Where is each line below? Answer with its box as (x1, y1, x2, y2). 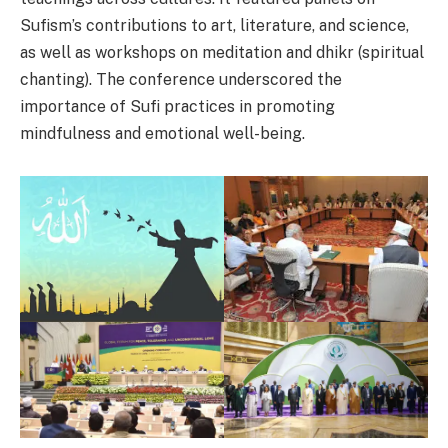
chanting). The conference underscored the (20, 69, 342, 89)
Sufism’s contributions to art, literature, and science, (20, 15, 409, 35)
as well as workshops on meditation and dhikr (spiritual (20, 42, 424, 62)
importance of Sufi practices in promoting (20, 96, 335, 116)
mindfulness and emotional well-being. (20, 123, 305, 143)
